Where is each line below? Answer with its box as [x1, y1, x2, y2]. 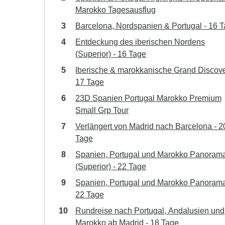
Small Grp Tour [75, 106, 129, 115]
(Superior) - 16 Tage [75, 50, 146, 58]
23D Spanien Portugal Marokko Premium [75, 94, 221, 102]
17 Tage [75, 78, 104, 86]
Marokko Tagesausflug [75, 6, 156, 14]
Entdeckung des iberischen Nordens [75, 38, 205, 46]
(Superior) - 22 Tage [75, 162, 146, 171]
